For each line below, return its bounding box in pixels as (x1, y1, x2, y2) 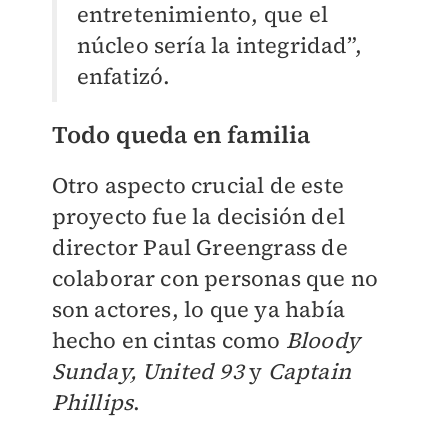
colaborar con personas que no (51, 263, 379, 294)
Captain (267, 356, 351, 387)
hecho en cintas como (51, 325, 286, 356)
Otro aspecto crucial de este (51, 170, 345, 201)
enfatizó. (76, 61, 171, 92)
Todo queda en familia (51, 118, 311, 152)
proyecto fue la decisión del (51, 201, 346, 232)
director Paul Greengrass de (51, 232, 348, 263)
